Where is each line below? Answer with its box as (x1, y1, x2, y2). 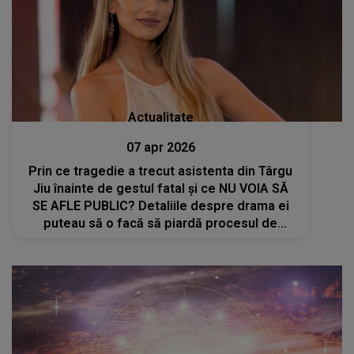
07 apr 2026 (126, 140, 195, 156)
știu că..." (134, 250, 186, 266)
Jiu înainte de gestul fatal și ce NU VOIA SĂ (32, 181, 288, 197)
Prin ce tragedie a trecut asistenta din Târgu (28, 164, 293, 179)
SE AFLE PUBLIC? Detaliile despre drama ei (32, 198, 289, 214)
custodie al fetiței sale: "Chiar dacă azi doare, (24, 233, 296, 249)
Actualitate (127, 110, 194, 126)
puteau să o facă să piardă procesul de (43, 216, 278, 232)
